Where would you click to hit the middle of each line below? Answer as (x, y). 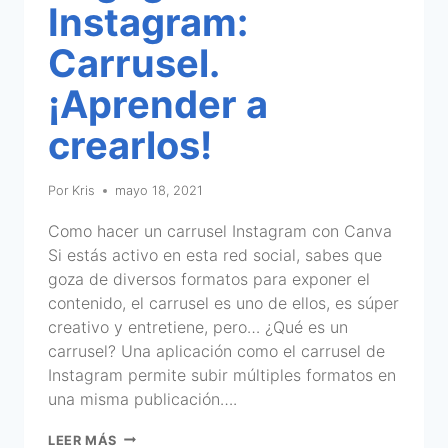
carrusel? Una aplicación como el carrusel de (216, 350)
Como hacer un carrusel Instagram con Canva (220, 230)
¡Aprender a (158, 103)
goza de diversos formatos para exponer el (209, 278)
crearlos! (130, 144)
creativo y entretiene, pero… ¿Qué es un (198, 326)
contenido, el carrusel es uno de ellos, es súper (223, 302)
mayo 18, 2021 (159, 190)
